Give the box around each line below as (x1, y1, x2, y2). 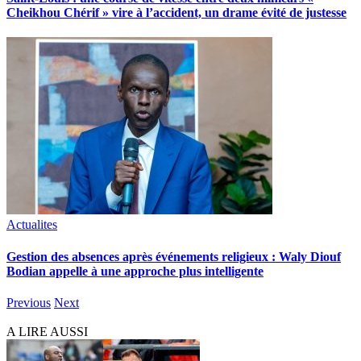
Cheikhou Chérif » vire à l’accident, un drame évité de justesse (6, 6, 346, 20)
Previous (6, 295, 51, 309)
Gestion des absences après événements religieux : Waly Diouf (6, 249, 341, 263)
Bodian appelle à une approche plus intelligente (6, 263, 263, 278)
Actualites (6, 218, 57, 232)
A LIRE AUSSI (6, 324, 88, 338)
